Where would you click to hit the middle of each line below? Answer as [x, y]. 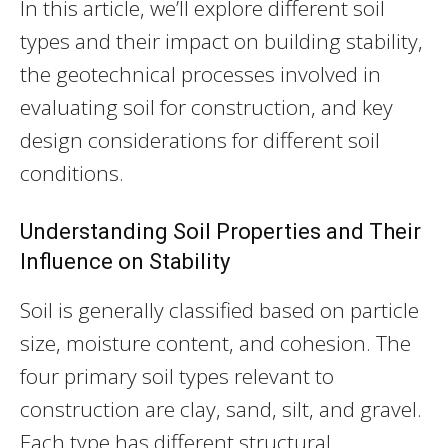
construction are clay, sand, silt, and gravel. [221, 408]
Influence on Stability [125, 261]
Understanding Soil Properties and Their [220, 231]
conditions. [72, 172]
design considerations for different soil [200, 139]
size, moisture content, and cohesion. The [215, 342]
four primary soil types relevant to [177, 375]
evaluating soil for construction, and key [206, 106]
